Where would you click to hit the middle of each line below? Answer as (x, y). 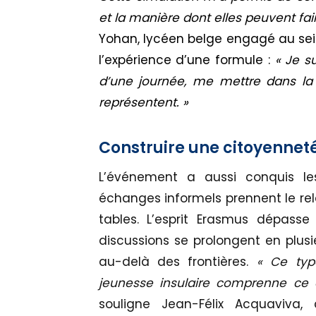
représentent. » (143, 103)
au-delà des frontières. (177, 262)
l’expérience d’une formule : (187, 60)
